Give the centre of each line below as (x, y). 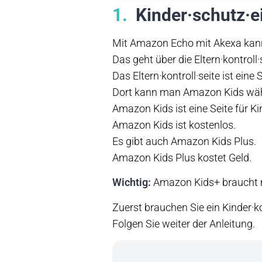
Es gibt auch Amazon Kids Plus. (185, 141)
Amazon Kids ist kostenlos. (175, 125)
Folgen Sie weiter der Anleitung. (185, 223)
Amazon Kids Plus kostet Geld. (183, 157)
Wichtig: (132, 182)
